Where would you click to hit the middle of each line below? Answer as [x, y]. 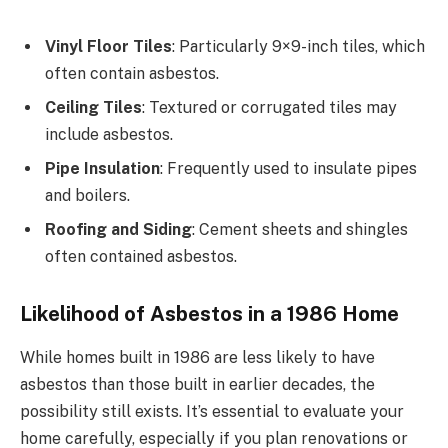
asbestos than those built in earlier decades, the [197, 384]
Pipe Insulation [102, 168]
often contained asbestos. [141, 256]
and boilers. [87, 195]
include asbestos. [109, 134]
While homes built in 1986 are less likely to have [197, 357]
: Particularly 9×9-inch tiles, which [298, 46]
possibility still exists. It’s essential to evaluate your [212, 411]
